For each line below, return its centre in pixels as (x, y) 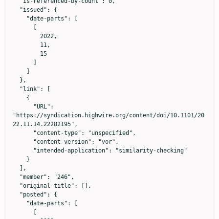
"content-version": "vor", (23, 142)
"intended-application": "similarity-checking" (23, 150)
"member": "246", (16, 177)
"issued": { (16, 10)
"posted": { (16, 194)
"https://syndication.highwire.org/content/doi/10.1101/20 (109, 115)
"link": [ (16, 89)
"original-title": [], (16, 186)
